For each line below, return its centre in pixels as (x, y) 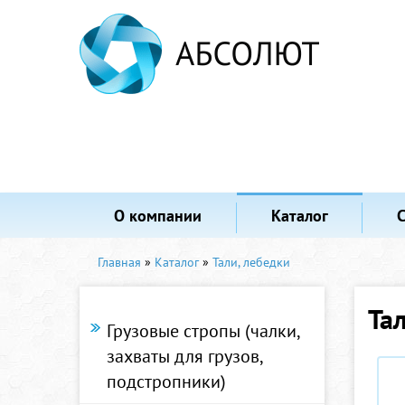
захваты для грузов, (184, 356)
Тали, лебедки (251, 262)
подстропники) (166, 381)
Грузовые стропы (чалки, (203, 331)
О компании (158, 216)
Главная (119, 262)
